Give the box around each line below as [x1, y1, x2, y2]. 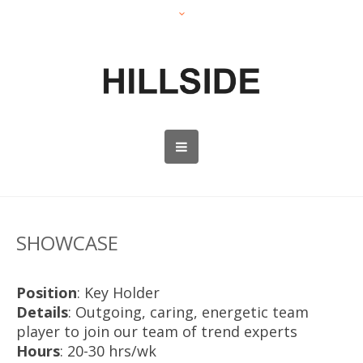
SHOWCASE [16, 229, 118, 257]
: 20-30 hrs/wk [59, 340, 156, 361]
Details [15, 301, 68, 322]
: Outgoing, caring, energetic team [67, 301, 309, 322]
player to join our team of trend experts [15, 321, 297, 341]
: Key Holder [76, 282, 160, 302]
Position [15, 282, 77, 302]
